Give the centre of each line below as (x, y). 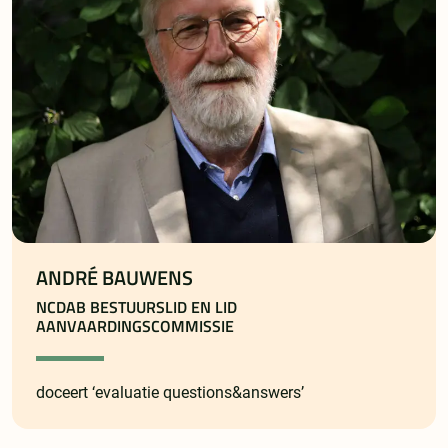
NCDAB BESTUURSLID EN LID (136, 307)
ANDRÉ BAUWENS (114, 278)
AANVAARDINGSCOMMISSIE (135, 326)
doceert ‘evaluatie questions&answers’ (170, 393)
